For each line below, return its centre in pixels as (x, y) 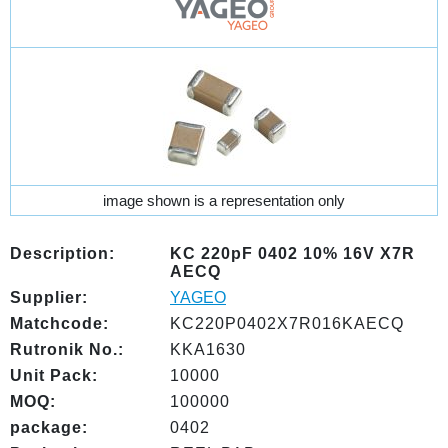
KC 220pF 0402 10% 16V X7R (292, 253)
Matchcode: (59, 323)
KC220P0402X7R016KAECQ (287, 323)
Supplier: (49, 297)
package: (49, 427)
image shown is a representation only (224, 200)
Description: (62, 253)
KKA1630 (208, 349)
